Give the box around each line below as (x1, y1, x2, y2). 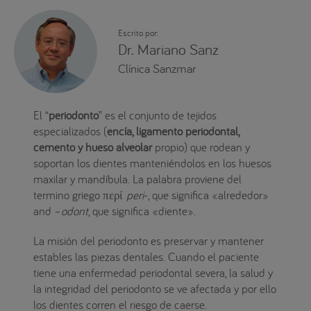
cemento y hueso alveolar (33, 140, 152, 155)
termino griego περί (33, 187, 126, 203)
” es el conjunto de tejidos (98, 108, 217, 123)
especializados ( (33, 124, 107, 139)
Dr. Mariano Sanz (117, 39, 219, 59)
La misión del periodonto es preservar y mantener (33, 233, 264, 249)
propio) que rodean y (151, 140, 250, 155)
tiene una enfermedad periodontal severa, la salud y (33, 265, 273, 280)
